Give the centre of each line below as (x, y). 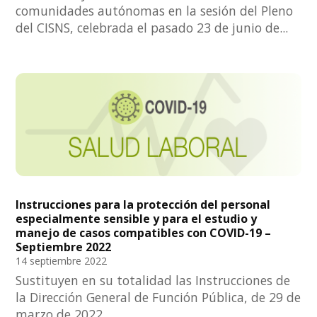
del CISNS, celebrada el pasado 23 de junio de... (152, 28)
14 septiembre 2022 (62, 261)
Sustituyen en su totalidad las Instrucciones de (153, 281)
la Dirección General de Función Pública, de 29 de (158, 298)
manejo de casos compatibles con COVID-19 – (144, 233)
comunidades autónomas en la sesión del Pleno (155, 11)
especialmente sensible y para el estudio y (137, 219)
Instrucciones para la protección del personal (143, 205)
